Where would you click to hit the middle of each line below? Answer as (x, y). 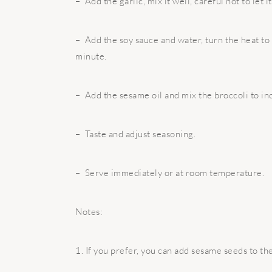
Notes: (89, 212)
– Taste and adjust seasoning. (135, 134)
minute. (91, 56)
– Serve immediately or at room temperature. (170, 173)
